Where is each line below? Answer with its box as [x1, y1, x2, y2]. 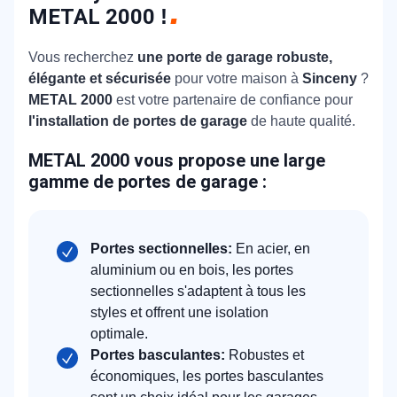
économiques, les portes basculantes [90, 368, 323, 384]
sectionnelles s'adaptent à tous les [90, 283, 306, 299]
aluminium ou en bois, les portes [90, 261, 293, 277]
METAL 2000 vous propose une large [28, 149, 325, 171]
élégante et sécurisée [28, 70, 171, 86]
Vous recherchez [28, 49, 137, 65]
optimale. [90, 325, 148, 341]
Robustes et [225, 346, 304, 362]
